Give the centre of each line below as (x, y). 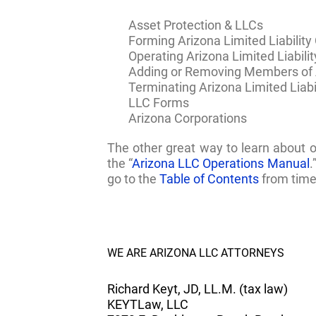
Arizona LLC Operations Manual (221, 163)
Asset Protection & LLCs (196, 25)
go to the (133, 179)
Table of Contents (209, 179)
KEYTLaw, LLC (148, 304)
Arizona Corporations (188, 118)
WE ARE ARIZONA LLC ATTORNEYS (196, 253)
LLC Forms (159, 103)
